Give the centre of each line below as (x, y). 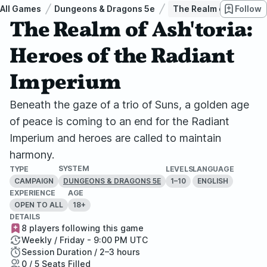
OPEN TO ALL (39, 205)
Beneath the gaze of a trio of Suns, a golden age (129, 105)
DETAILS (25, 217)
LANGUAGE (213, 169)
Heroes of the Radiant (122, 57)
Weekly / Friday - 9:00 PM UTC (85, 240)
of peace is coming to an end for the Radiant (119, 121)
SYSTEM (74, 168)
